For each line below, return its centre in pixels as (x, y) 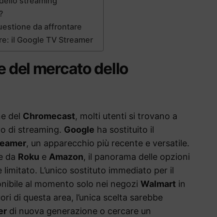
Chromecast (49, 116)
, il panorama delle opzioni (137, 157)
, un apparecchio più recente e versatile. (108, 143)
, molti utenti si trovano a (126, 116)
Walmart (158, 184)
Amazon (66, 157)
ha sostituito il (124, 130)
